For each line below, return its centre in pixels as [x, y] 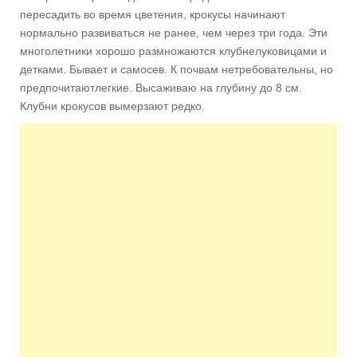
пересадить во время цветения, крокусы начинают [153, 14]
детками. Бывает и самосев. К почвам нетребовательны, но [177, 69]
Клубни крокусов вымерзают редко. [112, 106]
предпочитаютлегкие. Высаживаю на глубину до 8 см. [161, 88]
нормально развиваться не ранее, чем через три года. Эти [174, 33]
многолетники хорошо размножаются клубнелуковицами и [173, 51]
